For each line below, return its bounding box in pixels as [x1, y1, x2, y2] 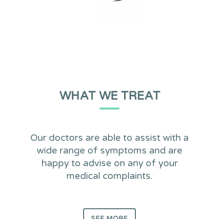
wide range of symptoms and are [37, 145, 182, 156]
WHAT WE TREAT [59, 89, 160, 103]
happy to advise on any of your [41, 158, 178, 169]
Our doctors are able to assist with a [30, 132, 189, 143]
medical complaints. [66, 171, 153, 181]
